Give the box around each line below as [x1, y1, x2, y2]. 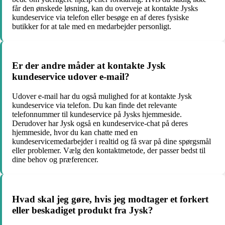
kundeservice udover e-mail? [12, 71, 130, 82]
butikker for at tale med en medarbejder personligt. [12, 22, 171, 31]
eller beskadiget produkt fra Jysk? [12, 204, 153, 215]
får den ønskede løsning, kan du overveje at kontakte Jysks [12, 4, 198, 13]
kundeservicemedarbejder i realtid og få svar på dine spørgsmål [12, 137, 211, 146]
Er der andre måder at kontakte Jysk [12, 60, 166, 71]
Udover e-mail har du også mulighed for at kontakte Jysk [12, 92, 192, 101]
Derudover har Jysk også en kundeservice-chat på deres [12, 119, 188, 128]
